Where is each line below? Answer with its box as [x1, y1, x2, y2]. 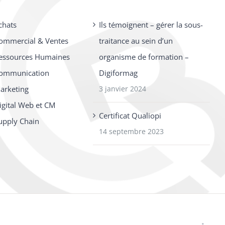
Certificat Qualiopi [99, 110, 162, 121]
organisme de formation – [99, 52, 189, 62]
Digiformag [99, 68, 138, 78]
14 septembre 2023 [99, 127, 164, 136]
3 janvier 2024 [99, 84, 147, 93]
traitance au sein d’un [99, 36, 173, 46]
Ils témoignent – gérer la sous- [99, 20, 203, 30]
